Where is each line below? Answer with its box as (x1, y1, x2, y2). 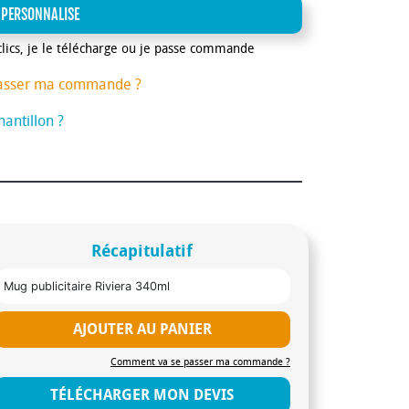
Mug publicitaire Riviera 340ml (4, 278, 170, 293)
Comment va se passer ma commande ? (110, 355, 290, 368)
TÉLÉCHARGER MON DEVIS (50, 385, 235, 404)
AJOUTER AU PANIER (72, 320, 212, 338)
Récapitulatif (91, 240, 194, 261)
